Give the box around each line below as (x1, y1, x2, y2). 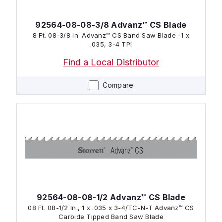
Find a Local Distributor (63, 56, 159, 67)
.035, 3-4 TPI (108, 40, 132, 48)
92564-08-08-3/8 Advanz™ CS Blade (35, 19, 187, 30)
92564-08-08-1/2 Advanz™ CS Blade (36, 192, 186, 202)
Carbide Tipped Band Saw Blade (58, 212, 164, 221)
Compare (102, 80, 134, 89)
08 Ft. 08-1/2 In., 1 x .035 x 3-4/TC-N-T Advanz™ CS (28, 203, 194, 212)
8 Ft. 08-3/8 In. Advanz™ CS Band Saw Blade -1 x (32, 31, 82, 39)
